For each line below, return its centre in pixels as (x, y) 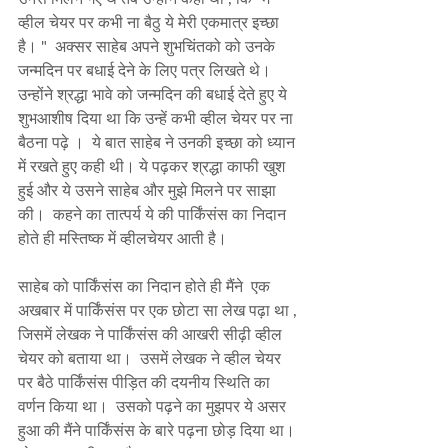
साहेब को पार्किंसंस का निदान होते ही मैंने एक (146, 286)
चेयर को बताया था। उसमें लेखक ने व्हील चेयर (151, 358)
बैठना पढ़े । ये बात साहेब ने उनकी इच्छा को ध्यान (158, 142)
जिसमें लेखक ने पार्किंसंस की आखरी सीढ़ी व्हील (152, 334)
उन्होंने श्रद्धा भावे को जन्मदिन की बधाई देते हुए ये (154, 94)
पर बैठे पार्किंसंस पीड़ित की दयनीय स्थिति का (146, 382)
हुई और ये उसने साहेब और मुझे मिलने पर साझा (149, 190)
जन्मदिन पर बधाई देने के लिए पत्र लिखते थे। (148, 70)
